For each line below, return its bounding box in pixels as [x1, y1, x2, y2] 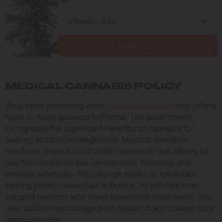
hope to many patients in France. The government [5, 111, 192, 122]
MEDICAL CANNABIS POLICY [5, 82, 181, 92]
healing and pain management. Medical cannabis [5, 134, 187, 145]
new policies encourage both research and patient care [5, 203, 214, 213]
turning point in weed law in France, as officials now [5, 180, 198, 190]
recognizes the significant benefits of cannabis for [5, 123, 194, 133]
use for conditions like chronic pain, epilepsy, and [5, 157, 191, 167]
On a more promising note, [5, 100, 108, 111]
